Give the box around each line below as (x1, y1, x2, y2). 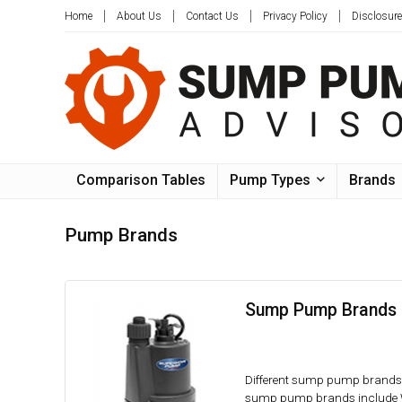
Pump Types (230, 171, 310, 188)
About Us (117, 9, 162, 22)
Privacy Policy (263, 9, 328, 22)
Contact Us (186, 9, 239, 22)
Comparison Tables (76, 171, 205, 188)
